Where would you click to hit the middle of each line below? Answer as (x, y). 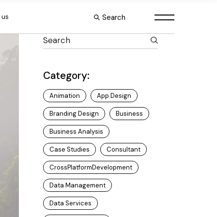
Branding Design (74, 114)
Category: (66, 76)
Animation (64, 96)
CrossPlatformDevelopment (91, 167)
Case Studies (69, 149)
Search (114, 17)
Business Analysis (76, 132)
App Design (114, 96)
